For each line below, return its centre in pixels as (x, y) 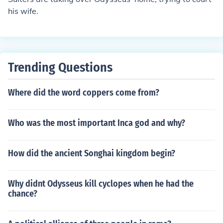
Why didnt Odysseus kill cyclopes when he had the (101, 184)
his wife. (23, 11)
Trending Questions (60, 67)
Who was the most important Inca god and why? (97, 123)
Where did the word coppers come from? (84, 93)
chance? (23, 194)
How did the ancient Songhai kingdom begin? (92, 153)
